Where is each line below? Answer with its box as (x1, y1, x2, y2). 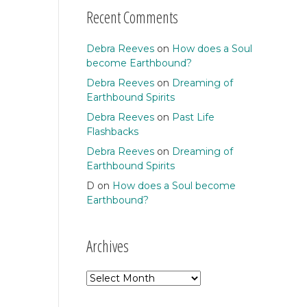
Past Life (171, 111, 214, 124)
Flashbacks (86, 125, 138, 138)
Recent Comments (86, 6, 178, 29)
